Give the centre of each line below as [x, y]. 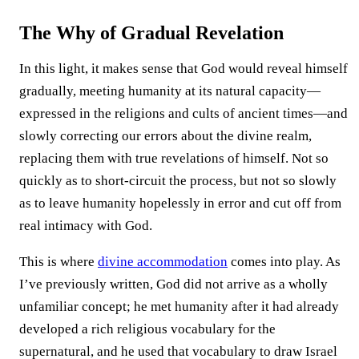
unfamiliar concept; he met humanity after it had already [179, 306]
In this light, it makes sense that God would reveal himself [184, 68]
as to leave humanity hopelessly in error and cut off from [180, 203]
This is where [58, 261]
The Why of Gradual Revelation [151, 32]
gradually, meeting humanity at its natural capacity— [170, 91]
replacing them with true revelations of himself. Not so [174, 158]
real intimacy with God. [86, 225]
